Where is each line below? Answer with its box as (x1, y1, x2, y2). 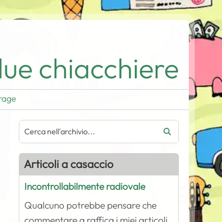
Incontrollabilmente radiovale (24, 180, 146, 192)
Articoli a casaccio (24, 157, 114, 171)
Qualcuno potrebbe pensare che (24, 199, 157, 211)
